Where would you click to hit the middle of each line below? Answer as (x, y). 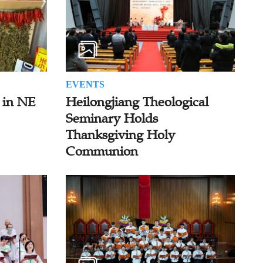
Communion (102, 151)
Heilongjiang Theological (137, 102)
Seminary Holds (112, 119)
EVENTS (85, 85)
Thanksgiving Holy (120, 135)
